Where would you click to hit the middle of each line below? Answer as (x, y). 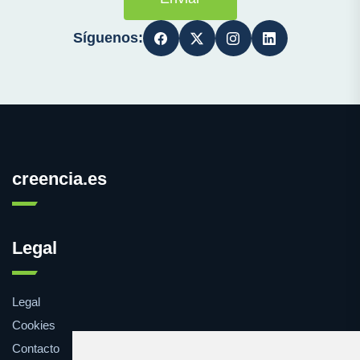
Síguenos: (108, 38)
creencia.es (59, 179)
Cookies (34, 325)
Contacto (36, 348)
